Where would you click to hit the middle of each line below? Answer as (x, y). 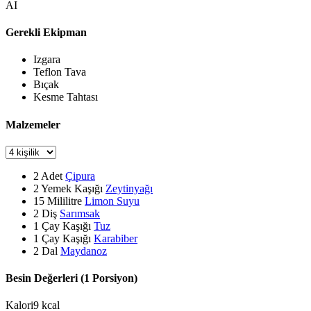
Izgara (47, 60)
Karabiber (116, 238)
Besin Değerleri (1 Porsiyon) (72, 278)
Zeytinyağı (129, 188)
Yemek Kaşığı (71, 188)
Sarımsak (80, 213)
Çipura (80, 176)
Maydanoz (84, 251)
